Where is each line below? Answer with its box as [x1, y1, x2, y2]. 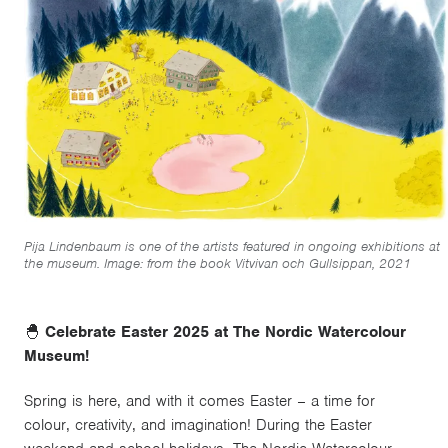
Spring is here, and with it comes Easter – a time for [24, 391, 375, 412]
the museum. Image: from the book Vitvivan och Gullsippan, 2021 [24, 254, 411, 272]
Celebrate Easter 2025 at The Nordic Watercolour [45, 321, 406, 342]
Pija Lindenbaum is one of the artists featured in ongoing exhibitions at [24, 237, 440, 255]
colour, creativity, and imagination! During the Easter [24, 415, 372, 436]
